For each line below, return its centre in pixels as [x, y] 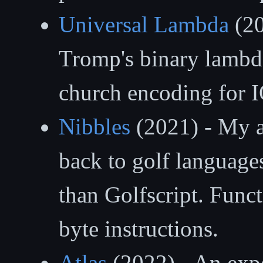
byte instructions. [139, 228]
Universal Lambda [144, 24]
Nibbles [95, 126]
